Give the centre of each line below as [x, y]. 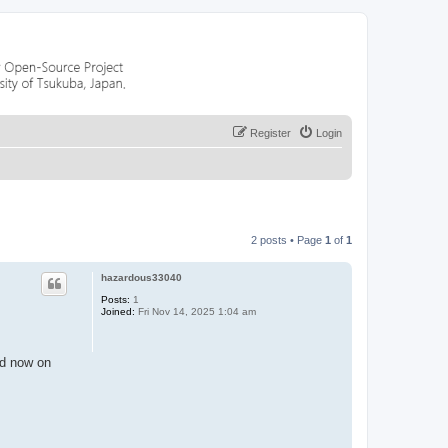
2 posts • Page [288, 240]
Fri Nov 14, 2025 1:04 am [195, 311]
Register [270, 133]
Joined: [117, 311]
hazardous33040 [141, 277]
